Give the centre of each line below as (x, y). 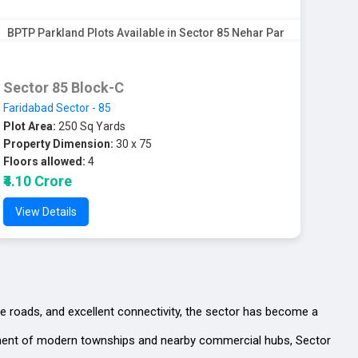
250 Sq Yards (91, 126)
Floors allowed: (45, 161)
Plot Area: (30, 126)
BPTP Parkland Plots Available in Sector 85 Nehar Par (146, 33)
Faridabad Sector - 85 (58, 108)
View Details (46, 212)
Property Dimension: (59, 144)
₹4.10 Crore (38, 181)
